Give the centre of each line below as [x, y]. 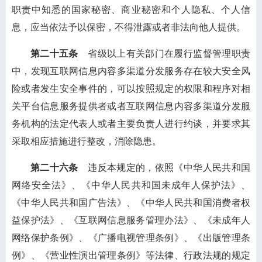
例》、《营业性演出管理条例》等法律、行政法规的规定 [131, 255]
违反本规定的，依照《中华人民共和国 [164, 168]
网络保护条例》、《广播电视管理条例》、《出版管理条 [131, 238]
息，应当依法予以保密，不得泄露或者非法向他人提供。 [129, 27]
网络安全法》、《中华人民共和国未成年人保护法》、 [131, 185]
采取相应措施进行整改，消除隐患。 [87, 141]
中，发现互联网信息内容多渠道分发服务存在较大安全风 [131, 71]
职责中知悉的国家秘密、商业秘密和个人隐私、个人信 [131, 10]
